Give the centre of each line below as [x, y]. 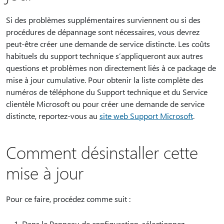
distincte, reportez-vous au [53, 116]
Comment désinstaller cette [102, 152]
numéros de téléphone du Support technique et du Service [107, 92]
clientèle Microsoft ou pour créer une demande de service [105, 104]
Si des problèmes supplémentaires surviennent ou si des [103, 20]
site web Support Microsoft [146, 116]
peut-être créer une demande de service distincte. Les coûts [108, 44]
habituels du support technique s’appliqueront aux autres [104, 56]
